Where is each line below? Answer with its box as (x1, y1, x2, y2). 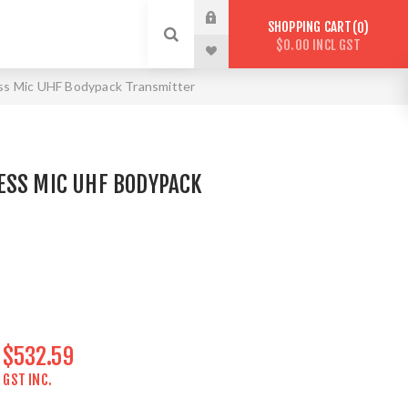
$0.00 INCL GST (276, 36, 361, 54)
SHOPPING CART (267, 18, 352, 36)
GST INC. (3, 371, 53, 389)
